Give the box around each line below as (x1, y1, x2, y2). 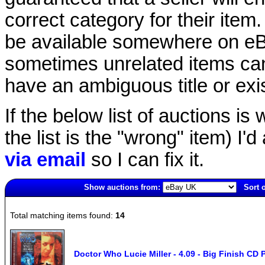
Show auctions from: (84, 182, 160, 192)
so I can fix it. (86, 148, 204, 170)
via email (5, 148, 86, 170)
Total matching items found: (10, 210, 115, 220)
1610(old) (5, 196, 37, 206)
